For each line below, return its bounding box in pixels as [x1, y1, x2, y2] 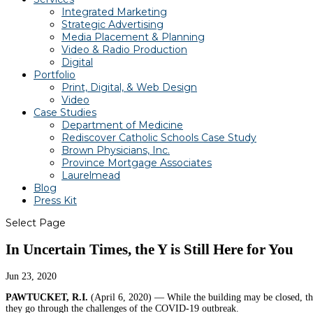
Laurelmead [61, 169, 120, 182]
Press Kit [34, 194, 77, 207]
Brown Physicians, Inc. [61, 144, 170, 156]
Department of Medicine [61, 119, 183, 131]
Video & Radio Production [61, 43, 187, 56]
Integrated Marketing [61, 6, 167, 18]
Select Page [6, 217, 66, 229]
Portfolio [34, 68, 75, 81]
